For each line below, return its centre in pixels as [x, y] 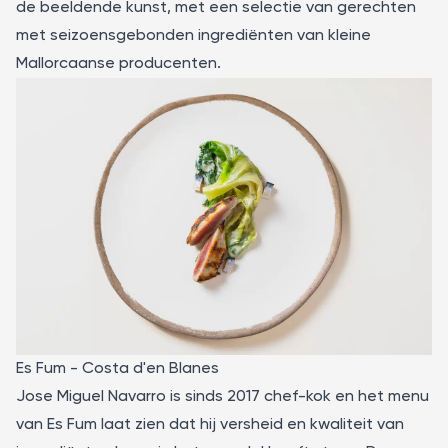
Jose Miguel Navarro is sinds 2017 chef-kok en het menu [222, 397]
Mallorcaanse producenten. [118, 63]
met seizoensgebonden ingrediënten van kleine [193, 35]
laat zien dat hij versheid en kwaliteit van [250, 425]
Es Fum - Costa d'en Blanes [117, 369]
